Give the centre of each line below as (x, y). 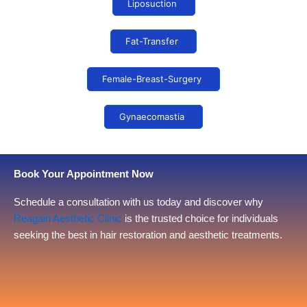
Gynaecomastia (152, 116)
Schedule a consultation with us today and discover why (138, 202)
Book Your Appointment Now (84, 174)
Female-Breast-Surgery (152, 78)
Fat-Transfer (152, 41)
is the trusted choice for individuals (200, 218)
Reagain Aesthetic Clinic (68, 218)
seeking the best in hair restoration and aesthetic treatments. (148, 235)
